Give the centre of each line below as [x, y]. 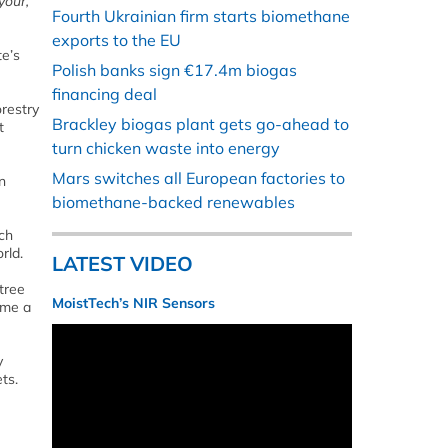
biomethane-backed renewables [173, 202]
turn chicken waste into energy [166, 148]
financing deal [104, 94]
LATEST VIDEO [122, 264]
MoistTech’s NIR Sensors [133, 303]
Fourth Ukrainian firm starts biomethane [201, 16]
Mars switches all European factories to [198, 178]
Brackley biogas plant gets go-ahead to [200, 124]
